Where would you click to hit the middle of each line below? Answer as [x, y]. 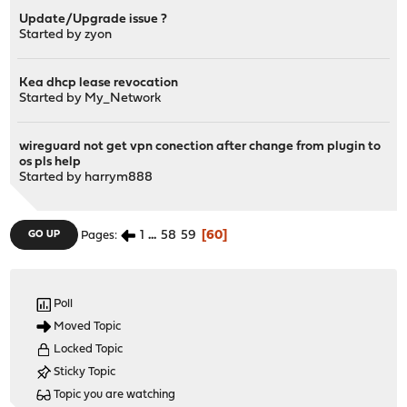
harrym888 [119, 177]
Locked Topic [87, 349]
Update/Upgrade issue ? [94, 19]
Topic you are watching [114, 394]
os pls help [50, 162]
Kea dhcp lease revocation [99, 83]
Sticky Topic [84, 372]
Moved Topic [86, 326]
